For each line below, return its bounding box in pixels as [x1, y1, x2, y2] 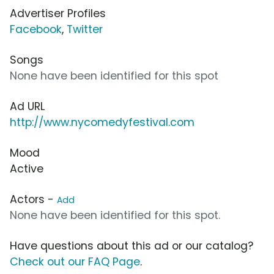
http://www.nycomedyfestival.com [10, 114, 194, 130]
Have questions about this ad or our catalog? [10, 238, 253, 253]
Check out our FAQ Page [10, 254, 140, 269]
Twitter [67, 21, 103, 37]
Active [10, 161, 43, 176]
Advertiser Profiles [10, 6, 106, 21]
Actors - [10, 191, 57, 207]
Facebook [10, 21, 62, 37]
